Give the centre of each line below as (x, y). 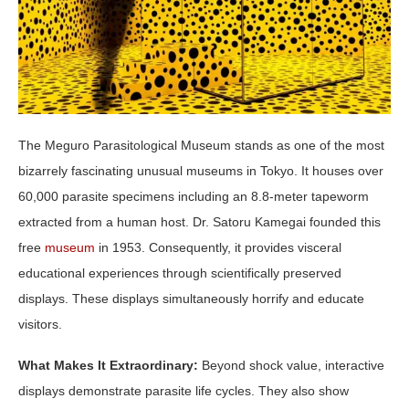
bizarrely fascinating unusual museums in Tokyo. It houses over (201, 171)
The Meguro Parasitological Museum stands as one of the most (201, 146)
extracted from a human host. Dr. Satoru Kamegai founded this (199, 222)
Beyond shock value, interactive (291, 366)
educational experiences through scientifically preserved (180, 273)
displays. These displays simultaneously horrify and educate (191, 299)
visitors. (40, 325)
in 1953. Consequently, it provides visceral (220, 248)
